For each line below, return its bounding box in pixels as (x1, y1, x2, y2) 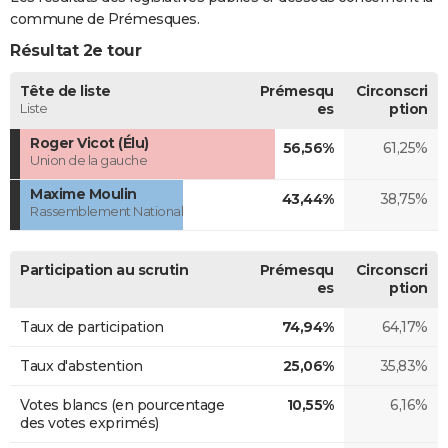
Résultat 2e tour (10, 40, 141, 60)
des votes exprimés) (20, 413, 159, 432)
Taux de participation (20, 317, 164, 336)
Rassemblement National (30, 202, 183, 219)
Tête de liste (20, 81, 111, 100)
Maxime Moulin (30, 184, 137, 203)
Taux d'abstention (20, 356, 143, 375)
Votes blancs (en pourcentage (20, 395, 224, 414)
